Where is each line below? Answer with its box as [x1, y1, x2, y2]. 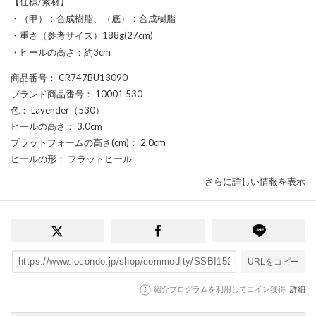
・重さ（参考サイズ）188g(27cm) [11, 29, 153, 41]
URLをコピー [248, 256, 299, 267]
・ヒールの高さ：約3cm [11, 46, 111, 58]
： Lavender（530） [20, 104, 104, 116]
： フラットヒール [56, 152, 132, 164]
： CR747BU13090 [47, 71, 128, 83]
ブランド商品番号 [11, 87, 84, 99]
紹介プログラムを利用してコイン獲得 [154, 284, 287, 293]
